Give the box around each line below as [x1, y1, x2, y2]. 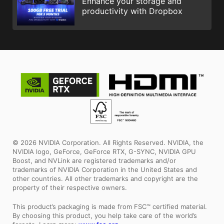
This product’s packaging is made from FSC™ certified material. [12, 202, 207, 211]
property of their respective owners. [12, 183, 127, 192]
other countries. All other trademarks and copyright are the [12, 174, 198, 183]
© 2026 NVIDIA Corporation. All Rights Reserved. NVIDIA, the [12, 138, 203, 147]
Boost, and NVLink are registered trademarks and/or [12, 156, 176, 165]
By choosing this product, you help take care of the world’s [12, 211, 197, 220]
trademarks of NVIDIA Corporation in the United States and [12, 165, 197, 174]
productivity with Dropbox [82, 6, 182, 16]
